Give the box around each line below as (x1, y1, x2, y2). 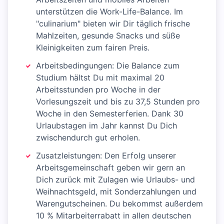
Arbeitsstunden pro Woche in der (36, 84, 160, 95)
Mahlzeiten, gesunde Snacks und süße (36, 30, 180, 41)
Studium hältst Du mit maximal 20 (36, 72, 164, 83)
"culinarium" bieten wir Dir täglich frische (36, 18, 190, 29)
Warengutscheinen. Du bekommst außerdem (36, 198, 203, 209)
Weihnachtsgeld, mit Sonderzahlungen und (36, 186, 196, 197)
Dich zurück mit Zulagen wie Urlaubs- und (36, 174, 195, 185)
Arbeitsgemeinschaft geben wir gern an (36, 162, 185, 173)
